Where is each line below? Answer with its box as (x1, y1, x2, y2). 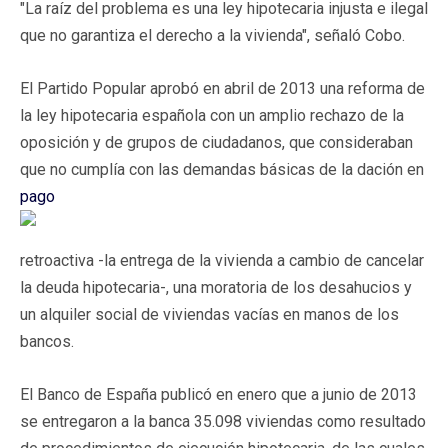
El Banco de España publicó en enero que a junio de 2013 (20, 384, 417, 404)
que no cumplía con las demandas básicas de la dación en (20, 159, 424, 179)
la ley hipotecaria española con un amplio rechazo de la (20, 105, 404, 125)
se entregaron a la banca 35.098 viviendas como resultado (20, 411, 426, 431)
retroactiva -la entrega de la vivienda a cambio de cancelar (20, 250, 424, 270)
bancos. (20, 331, 74, 351)
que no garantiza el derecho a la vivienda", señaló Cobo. (20, 25, 405, 45)
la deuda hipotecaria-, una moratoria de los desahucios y (20, 277, 412, 297)
